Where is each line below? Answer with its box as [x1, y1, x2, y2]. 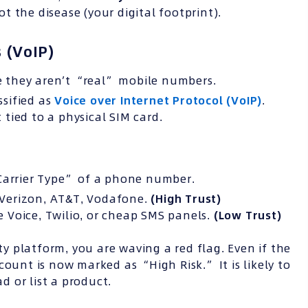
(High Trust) [151, 190, 222, 206]
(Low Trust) [213, 207, 282, 223]
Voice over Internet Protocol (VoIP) [54, 92, 263, 108]
